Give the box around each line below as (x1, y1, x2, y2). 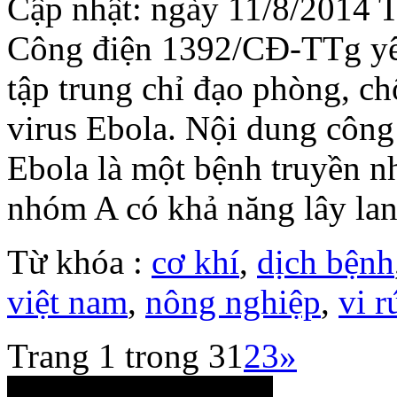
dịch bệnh (257, 243, 394, 282)
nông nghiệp (145, 283, 321, 322)
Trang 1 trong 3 (7, 337, 226, 376)
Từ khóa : (7, 243, 152, 282)
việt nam (7, 283, 128, 322)
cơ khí (152, 243, 239, 282)
